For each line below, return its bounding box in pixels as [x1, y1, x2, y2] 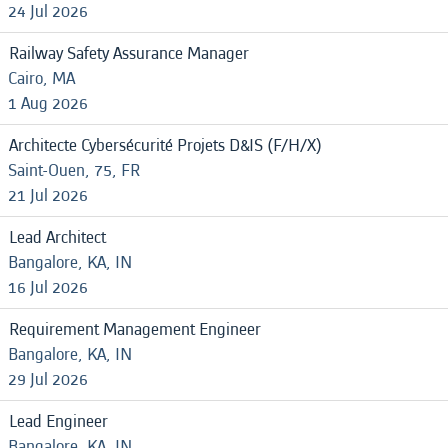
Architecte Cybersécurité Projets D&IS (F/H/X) [9, 133, 322, 158]
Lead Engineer [9, 409, 108, 434]
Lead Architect [9, 225, 106, 250]
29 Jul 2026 [8, 367, 88, 392]
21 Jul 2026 [8, 183, 88, 208]
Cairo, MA [8, 66, 75, 91]
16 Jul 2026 [8, 275, 88, 300]
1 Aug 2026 [8, 91, 88, 116]
